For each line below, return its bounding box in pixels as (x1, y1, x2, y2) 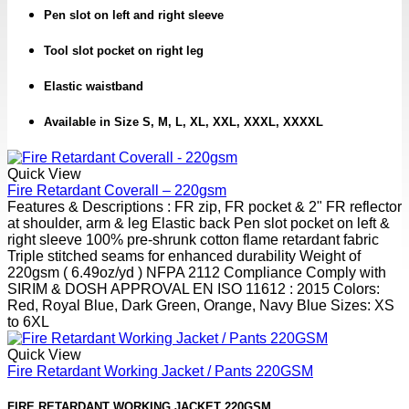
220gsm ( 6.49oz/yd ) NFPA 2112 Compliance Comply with (7, 264, 386, 280)
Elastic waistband (44, 79, 143, 94)
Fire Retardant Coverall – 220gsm (7, 182, 226, 198)
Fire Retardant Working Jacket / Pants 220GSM (7, 362, 313, 379)
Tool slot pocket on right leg (44, 44, 204, 58)
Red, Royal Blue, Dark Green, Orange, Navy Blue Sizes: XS (7, 297, 394, 313)
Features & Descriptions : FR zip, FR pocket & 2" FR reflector (7, 198, 402, 215)
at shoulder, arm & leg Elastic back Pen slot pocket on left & (7, 215, 390, 231)
